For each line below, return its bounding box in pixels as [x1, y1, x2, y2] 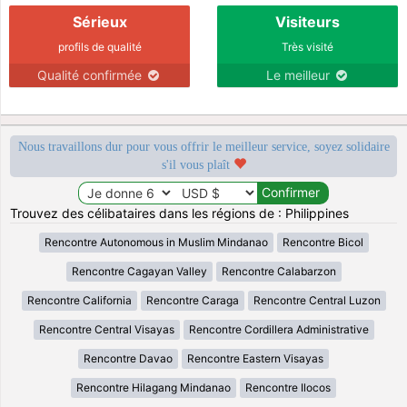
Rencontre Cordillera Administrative [188, 322, 369, 336]
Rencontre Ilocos [245, 380, 331, 394]
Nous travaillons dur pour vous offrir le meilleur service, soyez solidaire [17, 139, 390, 154]
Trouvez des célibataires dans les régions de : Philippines [10, 204, 350, 221]
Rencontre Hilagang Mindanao [76, 380, 231, 394]
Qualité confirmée [37, 66, 145, 83]
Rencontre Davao [84, 351, 173, 365]
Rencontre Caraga [145, 293, 239, 307]
